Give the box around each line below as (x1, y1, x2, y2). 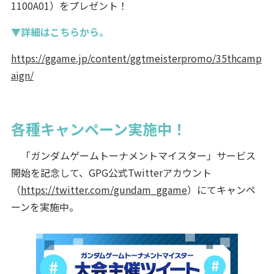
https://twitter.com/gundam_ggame (20, 182, 187, 198)
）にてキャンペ (187, 182, 256, 198)
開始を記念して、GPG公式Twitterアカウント (10, 165, 212, 180)
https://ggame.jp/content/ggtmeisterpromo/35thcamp (10, 51, 262, 66)
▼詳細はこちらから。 (10, 24, 109, 40)
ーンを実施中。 (10, 199, 79, 215)
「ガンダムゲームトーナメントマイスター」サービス (10, 148, 256, 163)
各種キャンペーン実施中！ (10, 118, 187, 140)
